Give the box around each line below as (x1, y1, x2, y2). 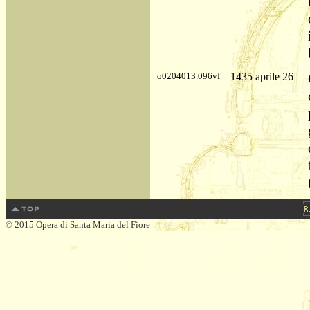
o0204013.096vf (157, 71, 220, 81)
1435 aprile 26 (230, 71, 293, 82)
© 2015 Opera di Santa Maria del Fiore (6, 219, 150, 230)
